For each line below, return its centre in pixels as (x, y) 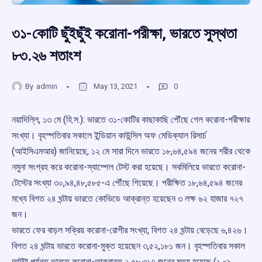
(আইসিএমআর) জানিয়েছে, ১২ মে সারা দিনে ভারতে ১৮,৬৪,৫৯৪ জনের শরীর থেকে (131, 151)
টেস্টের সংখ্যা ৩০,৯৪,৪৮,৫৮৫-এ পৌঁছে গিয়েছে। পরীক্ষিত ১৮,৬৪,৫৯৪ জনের (127, 183)
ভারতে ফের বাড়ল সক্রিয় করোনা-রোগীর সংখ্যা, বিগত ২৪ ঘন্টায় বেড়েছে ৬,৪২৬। (130, 230)
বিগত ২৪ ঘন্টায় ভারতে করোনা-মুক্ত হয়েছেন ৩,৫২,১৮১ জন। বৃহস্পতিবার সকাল (128, 246)
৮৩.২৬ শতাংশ (46, 56)
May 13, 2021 (116, 86)
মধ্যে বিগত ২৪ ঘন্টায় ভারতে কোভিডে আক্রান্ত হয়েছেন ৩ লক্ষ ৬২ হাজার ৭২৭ (127, 199)
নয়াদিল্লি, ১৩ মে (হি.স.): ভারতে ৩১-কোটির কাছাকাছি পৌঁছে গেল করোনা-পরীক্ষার (131, 120)
